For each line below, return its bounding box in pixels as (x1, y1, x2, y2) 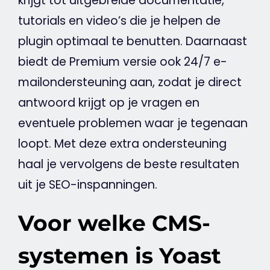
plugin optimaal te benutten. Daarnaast (17, 33, 247, 50)
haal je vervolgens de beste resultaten (17, 156, 239, 173)
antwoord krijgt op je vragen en (17, 95, 199, 111)
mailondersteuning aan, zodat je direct (17, 74, 242, 91)
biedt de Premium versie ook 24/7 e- (17, 54, 227, 71)
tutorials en (17, 13, 86, 30)
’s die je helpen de (118, 13, 221, 30)
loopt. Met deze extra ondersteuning (17, 136, 227, 152)
